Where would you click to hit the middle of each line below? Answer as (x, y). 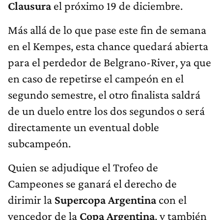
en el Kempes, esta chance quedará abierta (108, 46)
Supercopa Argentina (105, 200)
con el (171, 200)
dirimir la (31, 200)
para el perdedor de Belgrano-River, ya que (110, 62)
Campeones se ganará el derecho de (92, 184)
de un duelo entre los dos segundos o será (106, 111)
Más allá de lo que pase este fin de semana (107, 30)
